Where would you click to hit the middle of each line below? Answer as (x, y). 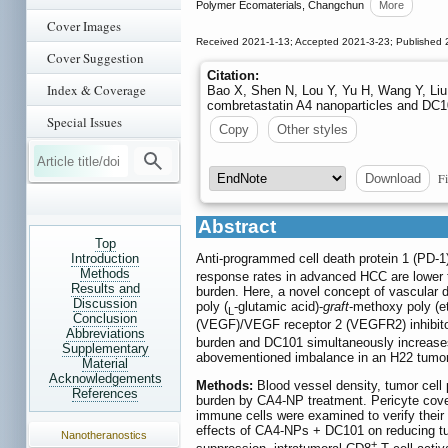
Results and (105, 288)
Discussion (105, 303)
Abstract (237, 227)
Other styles (312, 130)
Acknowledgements (105, 378)
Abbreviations (105, 333)
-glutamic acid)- (278, 307)
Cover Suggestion (95, 58)
